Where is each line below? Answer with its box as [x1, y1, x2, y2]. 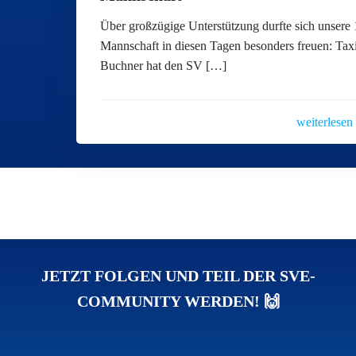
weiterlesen [296, 115, 353, 129]
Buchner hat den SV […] [100, 59, 227, 72]
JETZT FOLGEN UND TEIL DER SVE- [41, 267, 315, 284]
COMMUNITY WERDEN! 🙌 [76, 292, 280, 310]
